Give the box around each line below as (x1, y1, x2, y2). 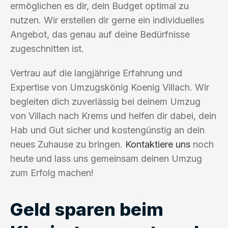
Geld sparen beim (10, 198, 163, 220)
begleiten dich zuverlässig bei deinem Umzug (10, 96, 201, 107)
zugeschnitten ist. (10, 43, 84, 54)
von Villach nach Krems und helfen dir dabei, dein (10, 110, 216, 121)
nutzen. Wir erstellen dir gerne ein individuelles (10, 14, 204, 25)
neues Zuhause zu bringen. (10, 138, 125, 150)
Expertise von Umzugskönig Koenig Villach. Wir (10, 81, 209, 93)
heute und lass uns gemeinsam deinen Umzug (10, 153, 202, 164)
